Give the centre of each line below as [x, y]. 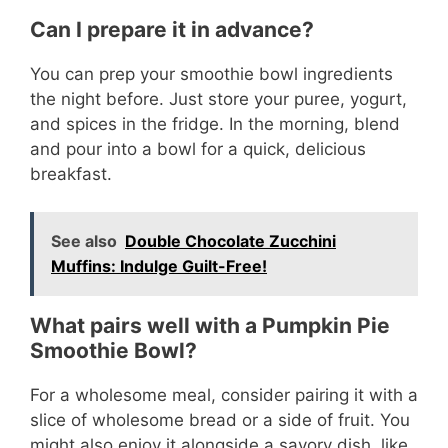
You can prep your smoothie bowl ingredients [211, 73]
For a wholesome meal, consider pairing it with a [224, 395]
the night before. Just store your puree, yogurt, [218, 98]
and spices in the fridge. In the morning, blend [215, 123]
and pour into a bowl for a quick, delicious [198, 148]
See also [84, 241]
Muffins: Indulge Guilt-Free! [159, 266]
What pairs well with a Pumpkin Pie [210, 326]
